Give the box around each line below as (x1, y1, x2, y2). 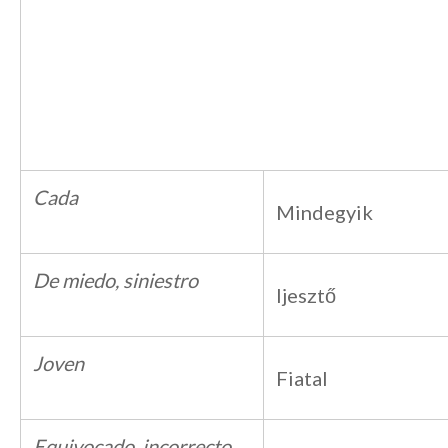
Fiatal (276, 366, 328, 390)
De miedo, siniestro (33, 268, 198, 292)
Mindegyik (276, 200, 373, 224)
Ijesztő (276, 283, 336, 307)
